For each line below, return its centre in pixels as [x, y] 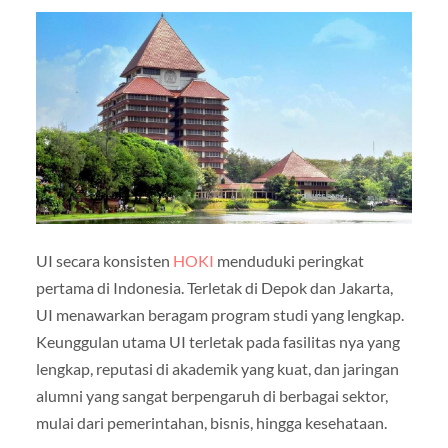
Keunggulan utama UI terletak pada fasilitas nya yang [217, 341]
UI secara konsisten [104, 260]
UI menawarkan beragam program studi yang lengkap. [219, 314]
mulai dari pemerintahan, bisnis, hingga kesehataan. [211, 422]
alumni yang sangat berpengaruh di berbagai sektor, [211, 395]
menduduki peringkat [288, 260]
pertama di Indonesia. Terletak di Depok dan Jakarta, [214, 287]
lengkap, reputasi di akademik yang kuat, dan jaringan [217, 368]
